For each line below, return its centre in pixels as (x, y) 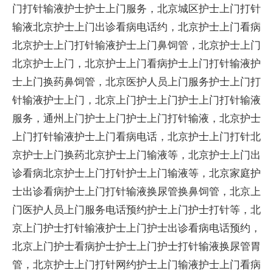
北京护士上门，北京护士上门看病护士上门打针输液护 (136, 63)
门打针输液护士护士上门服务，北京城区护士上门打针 (136, 8)
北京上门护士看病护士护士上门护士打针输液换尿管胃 (136, 246)
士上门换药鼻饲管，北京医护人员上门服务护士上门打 (136, 81)
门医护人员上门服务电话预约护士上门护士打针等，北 (136, 209)
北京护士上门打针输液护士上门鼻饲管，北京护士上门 (136, 45)
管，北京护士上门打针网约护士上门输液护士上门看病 (136, 264)
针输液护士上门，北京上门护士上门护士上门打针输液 (136, 100)
